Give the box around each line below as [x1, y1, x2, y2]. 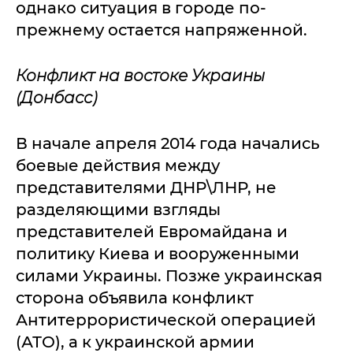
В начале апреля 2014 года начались [16, 134, 320, 154]
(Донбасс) [16, 88, 97, 108]
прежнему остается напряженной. [16, 20, 307, 40]
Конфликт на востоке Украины [16, 66, 265, 86]
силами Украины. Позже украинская [16, 266, 322, 286]
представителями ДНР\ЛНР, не [16, 178, 277, 198]
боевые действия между [16, 156, 220, 176]
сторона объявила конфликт [16, 288, 254, 308]
